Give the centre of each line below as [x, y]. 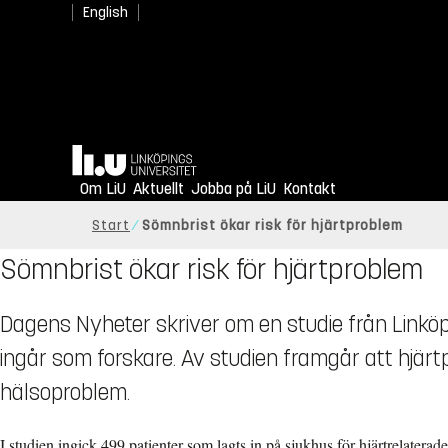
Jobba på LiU [233, 189]
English [105, 12]
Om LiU [103, 189]
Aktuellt [158, 189]
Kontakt [309, 189]
